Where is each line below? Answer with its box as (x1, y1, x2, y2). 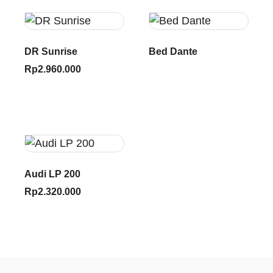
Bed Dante (149, 46, 197, 57)
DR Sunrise (24, 46, 77, 57)
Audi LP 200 (24, 169, 80, 180)
